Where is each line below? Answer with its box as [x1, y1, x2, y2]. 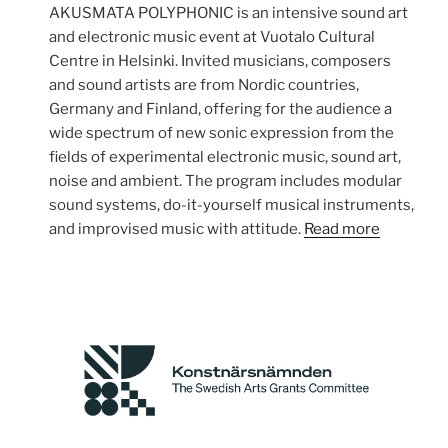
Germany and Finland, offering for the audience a [49, 100, 393, 118]
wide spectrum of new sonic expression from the [49, 124, 395, 142]
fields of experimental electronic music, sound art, [49, 148, 402, 166]
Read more [304, 220, 381, 238]
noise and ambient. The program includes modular [49, 172, 403, 190]
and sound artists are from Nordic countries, [49, 76, 360, 94]
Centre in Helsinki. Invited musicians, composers [49, 52, 392, 70]
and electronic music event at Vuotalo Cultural [49, 28, 376, 46]
